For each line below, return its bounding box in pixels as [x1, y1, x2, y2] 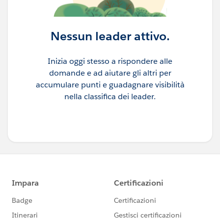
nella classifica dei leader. [64, 91, 156, 102]
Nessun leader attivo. [50, 28, 170, 44]
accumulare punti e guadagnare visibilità [35, 79, 185, 90]
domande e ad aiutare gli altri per [49, 67, 171, 78]
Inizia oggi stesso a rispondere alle [48, 55, 172, 66]
